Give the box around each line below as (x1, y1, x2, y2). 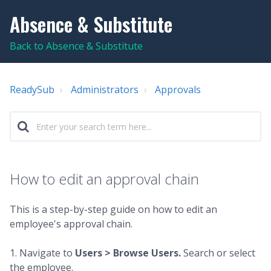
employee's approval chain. (10, 217, 132, 230)
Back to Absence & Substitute (10, 39, 143, 53)
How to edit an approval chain (10, 169, 199, 189)
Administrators (71, 83, 139, 96)
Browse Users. (113, 246, 183, 260)
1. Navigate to (10, 246, 75, 260)
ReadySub (10, 83, 54, 96)
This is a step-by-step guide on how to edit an (10, 203, 217, 216)
